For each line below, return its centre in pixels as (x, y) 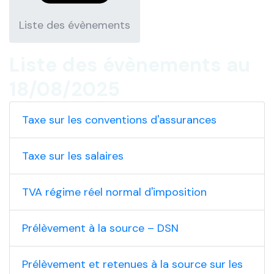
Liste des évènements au (130, 65)
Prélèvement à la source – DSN (100, 228)
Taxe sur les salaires (73, 156)
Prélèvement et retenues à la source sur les (132, 264)
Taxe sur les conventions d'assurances (119, 120)
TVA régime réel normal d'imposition (114, 192)
